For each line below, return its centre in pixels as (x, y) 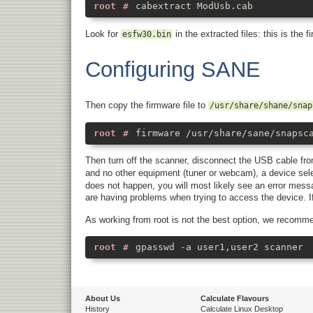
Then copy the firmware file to (147, 105)
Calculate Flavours (235, 299)
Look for (103, 34)
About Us (103, 299)
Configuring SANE (173, 69)
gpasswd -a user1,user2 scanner (219, 247)
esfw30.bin (147, 34)
